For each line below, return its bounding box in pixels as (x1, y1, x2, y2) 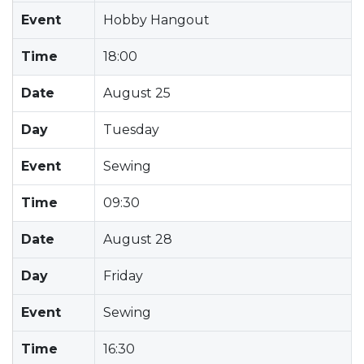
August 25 (103, 84, 171, 101)
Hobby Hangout (103, 11, 210, 28)
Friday (103, 267, 143, 284)
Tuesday (103, 121, 159, 137)
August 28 (103, 231, 172, 247)
